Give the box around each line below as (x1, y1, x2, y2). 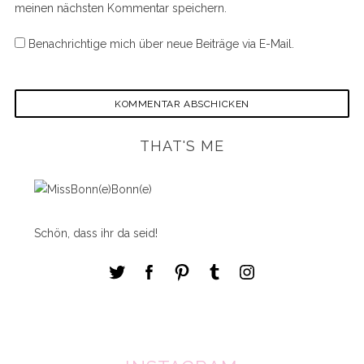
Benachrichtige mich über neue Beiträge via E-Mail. (28, 37, 294, 50)
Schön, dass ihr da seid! (33, 227, 158, 240)
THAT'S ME (140, 137, 224, 155)
